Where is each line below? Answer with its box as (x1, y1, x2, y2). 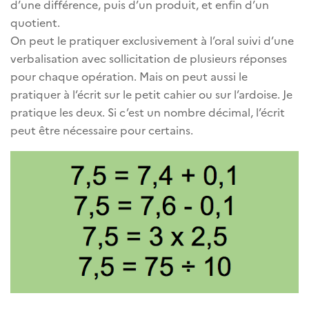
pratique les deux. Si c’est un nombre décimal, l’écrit (10, 104, 285, 120)
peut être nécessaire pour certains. (10, 122, 193, 138)
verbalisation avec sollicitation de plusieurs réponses (10, 50, 287, 66)
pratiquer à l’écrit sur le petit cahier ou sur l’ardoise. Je (10, 86, 292, 102)
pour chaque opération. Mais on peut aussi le (10, 68, 248, 84)
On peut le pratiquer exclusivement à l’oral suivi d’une (10, 32, 294, 48)
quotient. (10, 14, 60, 30)
